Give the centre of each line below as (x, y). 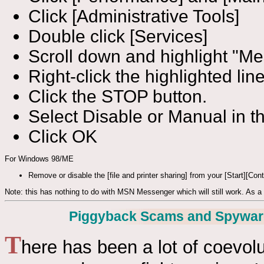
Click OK (63, 137)
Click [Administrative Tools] (134, 16)
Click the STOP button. (118, 97)
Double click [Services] (118, 37)
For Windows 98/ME (39, 159)
